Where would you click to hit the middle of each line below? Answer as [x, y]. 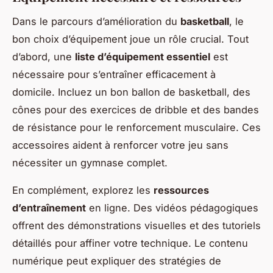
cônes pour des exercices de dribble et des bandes [136, 109]
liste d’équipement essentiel [143, 56]
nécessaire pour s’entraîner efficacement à [114, 74]
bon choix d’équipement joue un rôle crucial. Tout [130, 39]
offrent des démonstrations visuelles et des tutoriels [136, 225]
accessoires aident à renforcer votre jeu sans [120, 145]
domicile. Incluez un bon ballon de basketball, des [131, 92]
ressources [181, 190]
